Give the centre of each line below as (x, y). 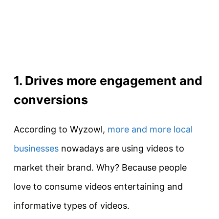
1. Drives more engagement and (108, 81)
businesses (36, 148)
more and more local (150, 129)
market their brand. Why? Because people (100, 167)
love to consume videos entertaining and (98, 186)
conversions (51, 100)
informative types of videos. (72, 205)
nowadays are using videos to (121, 148)
